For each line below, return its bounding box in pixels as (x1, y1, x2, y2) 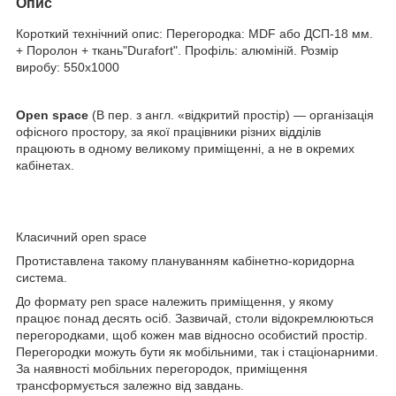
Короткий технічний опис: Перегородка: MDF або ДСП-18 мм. (16, 26, 373, 41)
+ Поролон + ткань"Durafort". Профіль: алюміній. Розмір (16, 42, 339, 57)
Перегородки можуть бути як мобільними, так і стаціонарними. (16, 344, 378, 359)
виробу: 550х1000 (16, 59, 119, 74)
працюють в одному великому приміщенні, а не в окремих (16, 141, 354, 156)
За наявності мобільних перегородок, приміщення (16, 361, 308, 376)
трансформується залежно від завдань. (16, 377, 244, 392)
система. (16, 270, 67, 285)
